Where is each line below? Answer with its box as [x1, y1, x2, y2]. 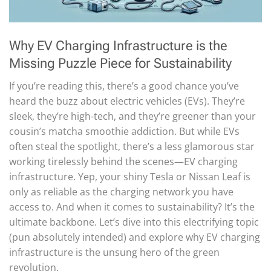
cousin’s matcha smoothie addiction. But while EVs [9, 125, 240, 139]
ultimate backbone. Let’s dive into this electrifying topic [9, 215, 259, 229]
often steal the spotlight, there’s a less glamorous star [9, 140, 255, 154]
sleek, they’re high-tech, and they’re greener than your [9, 109, 256, 123]
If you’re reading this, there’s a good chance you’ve [9, 79, 239, 93]
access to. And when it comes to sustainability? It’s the [9, 200, 255, 214]
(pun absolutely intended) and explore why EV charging [9, 230, 260, 244]
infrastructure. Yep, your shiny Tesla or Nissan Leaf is [9, 170, 250, 184]
